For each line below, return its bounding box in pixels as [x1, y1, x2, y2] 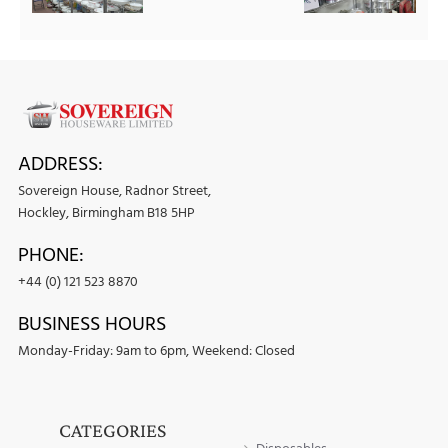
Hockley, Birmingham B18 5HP [18, 203, 195, 224]
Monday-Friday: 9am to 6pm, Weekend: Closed [18, 341, 295, 362]
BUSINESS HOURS [18, 310, 166, 339]
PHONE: [18, 241, 84, 270]
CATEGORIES [58, 418, 166, 441]
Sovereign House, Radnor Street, [18, 181, 211, 202]
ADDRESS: [18, 150, 103, 179]
